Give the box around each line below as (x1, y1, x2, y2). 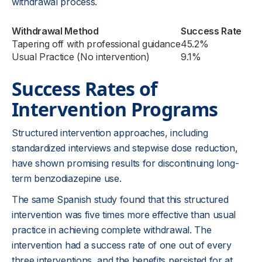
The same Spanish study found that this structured (12, 194, 229, 205)
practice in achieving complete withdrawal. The (12, 224, 212, 236)
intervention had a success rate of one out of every (12, 239, 232, 251)
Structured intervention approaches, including (12, 127, 208, 139)
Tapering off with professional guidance (12, 38, 181, 50)
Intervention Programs (12, 96, 218, 122)
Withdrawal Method (12, 25, 99, 37)
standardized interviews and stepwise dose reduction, (12, 142, 238, 154)
